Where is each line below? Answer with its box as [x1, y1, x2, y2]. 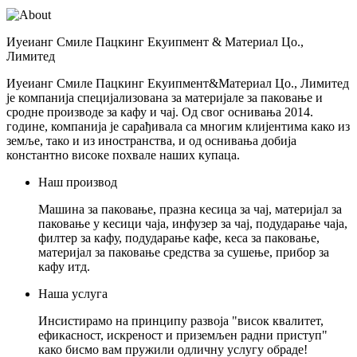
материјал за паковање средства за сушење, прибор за [38, 245, 329, 259]
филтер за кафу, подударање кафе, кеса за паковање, [38, 231, 320, 245]
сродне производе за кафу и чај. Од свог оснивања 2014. [6, 105, 313, 119]
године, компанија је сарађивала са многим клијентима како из [6, 120, 350, 133]
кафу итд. [38, 260, 90, 273]
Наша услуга [38, 287, 108, 300]
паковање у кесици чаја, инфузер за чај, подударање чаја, [38, 217, 347, 230]
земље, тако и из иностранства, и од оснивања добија [6, 134, 296, 147]
